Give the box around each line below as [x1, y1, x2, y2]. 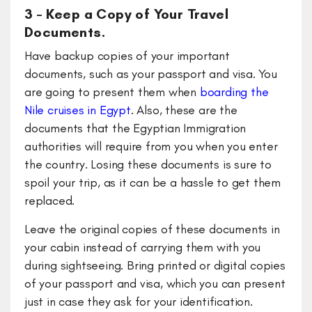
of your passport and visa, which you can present [24, 276, 286, 292]
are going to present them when [24, 84, 200, 100]
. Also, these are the [130, 102, 237, 118]
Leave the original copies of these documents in [24, 221, 280, 237]
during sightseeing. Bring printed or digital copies [24, 258, 286, 274]
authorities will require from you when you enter [24, 139, 278, 155]
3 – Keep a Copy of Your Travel [24, 6, 228, 23]
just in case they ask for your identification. [24, 294, 253, 310]
